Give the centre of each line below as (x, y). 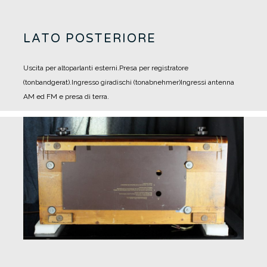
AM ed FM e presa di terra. (66, 97)
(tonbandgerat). (47, 83)
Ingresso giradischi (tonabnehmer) (126, 83)
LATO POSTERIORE (90, 39)
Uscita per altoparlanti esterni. (71, 68)
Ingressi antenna (207, 83)
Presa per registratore (154, 68)
